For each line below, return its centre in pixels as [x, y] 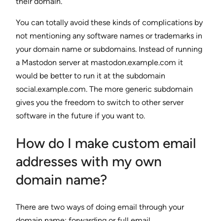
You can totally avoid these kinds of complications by [109, 23]
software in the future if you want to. [80, 116]
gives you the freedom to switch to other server [100, 103]
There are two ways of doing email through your [100, 207]
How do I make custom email [106, 143]
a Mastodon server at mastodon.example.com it [99, 63]
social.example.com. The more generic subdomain [104, 89]
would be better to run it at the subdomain [91, 76]
